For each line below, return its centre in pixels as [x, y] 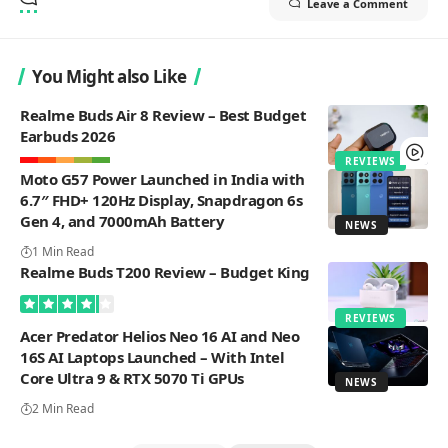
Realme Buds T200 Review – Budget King [165, 271]
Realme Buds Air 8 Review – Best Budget [163, 114]
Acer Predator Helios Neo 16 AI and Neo [159, 335]
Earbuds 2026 [67, 135]
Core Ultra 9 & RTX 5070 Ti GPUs [132, 377]
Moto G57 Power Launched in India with [162, 178]
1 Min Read [63, 251]
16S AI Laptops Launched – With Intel [152, 356]
